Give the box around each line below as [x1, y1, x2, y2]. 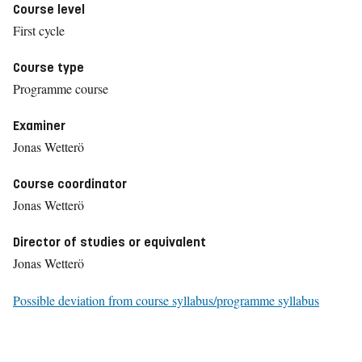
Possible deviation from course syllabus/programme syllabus [13, 292, 319, 309]
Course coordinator [13, 176, 127, 192]
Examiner [13, 118, 65, 133]
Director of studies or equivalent [13, 234, 206, 250]
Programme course [13, 80, 108, 97]
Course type [13, 60, 84, 75]
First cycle [13, 22, 65, 39]
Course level [13, 2, 85, 17]
